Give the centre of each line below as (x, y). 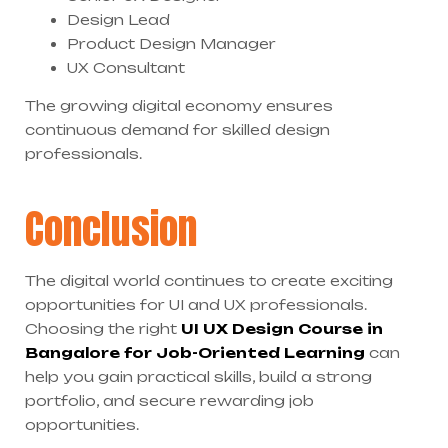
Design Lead (118, 20)
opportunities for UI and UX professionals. (196, 304)
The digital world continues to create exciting (209, 280)
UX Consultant (126, 68)
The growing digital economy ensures (179, 106)
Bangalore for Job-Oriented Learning (195, 352)
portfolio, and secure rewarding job (169, 400)
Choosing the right (103, 328)
